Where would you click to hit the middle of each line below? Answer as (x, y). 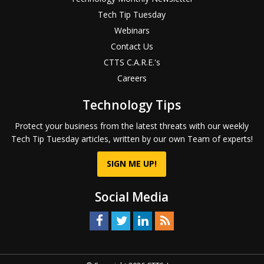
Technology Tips (132, 105)
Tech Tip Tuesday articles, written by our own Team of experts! (132, 139)
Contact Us (132, 47)
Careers (132, 78)
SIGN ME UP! (132, 164)
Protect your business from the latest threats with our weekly (132, 126)
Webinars (132, 31)
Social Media (132, 197)
